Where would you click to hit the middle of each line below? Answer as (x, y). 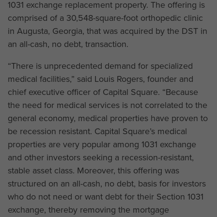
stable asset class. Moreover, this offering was (93, 170)
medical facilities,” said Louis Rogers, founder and (100, 79)
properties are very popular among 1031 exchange (102, 144)
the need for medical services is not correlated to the (107, 105)
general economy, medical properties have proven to (108, 118)
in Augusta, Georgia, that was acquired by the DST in (107, 31)
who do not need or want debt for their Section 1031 (105, 196)
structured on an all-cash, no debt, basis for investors (107, 183)
